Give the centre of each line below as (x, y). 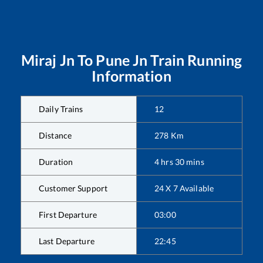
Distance (55, 135)
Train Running (195, 60)
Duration (56, 161)
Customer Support (73, 188)
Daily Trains (61, 109)
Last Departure (67, 241)
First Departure (68, 214)
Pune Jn (122, 60)
